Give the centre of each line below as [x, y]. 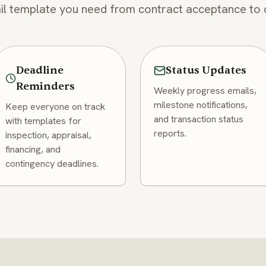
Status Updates [206, 71]
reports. [170, 133]
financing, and [33, 149]
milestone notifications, [201, 104]
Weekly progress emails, [205, 90]
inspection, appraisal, [49, 135]
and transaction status [199, 119]
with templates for [44, 121]
